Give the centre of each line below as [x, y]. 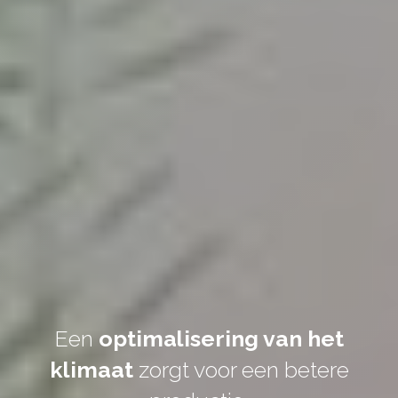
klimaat [91, 369]
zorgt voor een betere [241, 369]
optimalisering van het [221, 338]
